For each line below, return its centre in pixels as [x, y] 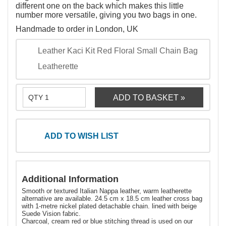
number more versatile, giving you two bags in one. [106, 15]
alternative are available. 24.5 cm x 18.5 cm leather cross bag [112, 199]
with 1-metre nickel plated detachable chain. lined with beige [109, 206]
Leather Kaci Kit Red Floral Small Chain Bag [118, 51]
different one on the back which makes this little [100, 6]
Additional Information [70, 179]
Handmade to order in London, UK [77, 29]
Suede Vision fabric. [51, 214]
